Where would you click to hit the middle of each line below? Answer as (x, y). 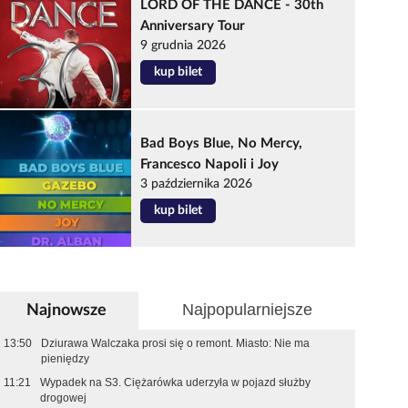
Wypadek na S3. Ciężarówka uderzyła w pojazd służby (176, 383)
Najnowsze (67, 310)
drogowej (64, 398)
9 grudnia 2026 (184, 46)
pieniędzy (66, 359)
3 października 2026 (197, 184)
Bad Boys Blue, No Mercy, (222, 144)
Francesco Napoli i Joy (210, 165)
